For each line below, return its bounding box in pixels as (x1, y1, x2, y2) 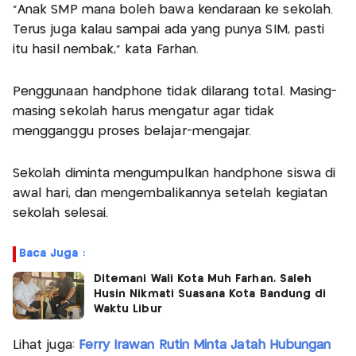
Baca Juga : (19, 248, 85, 260)
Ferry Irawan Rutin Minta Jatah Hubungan (78, 339, 331, 352)
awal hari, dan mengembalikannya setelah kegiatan (13, 188, 328, 200)
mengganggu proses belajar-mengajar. (13, 126, 252, 138)
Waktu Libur (94, 304, 162, 315)
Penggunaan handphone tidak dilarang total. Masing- (13, 86, 338, 99)
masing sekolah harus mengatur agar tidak (13, 106, 275, 118)
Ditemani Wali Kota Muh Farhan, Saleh (94, 273, 312, 285)
